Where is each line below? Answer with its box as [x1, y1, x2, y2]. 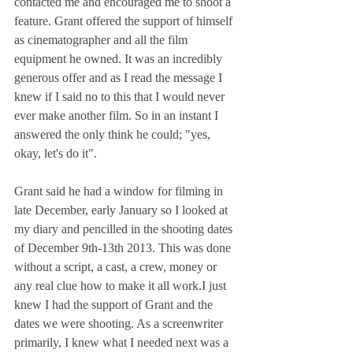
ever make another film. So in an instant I [14, 109, 221, 123]
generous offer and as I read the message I [14, 71, 225, 85]
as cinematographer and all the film [14, 33, 191, 47]
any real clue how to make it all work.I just [14, 279, 229, 293]
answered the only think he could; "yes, [14, 128, 214, 142]
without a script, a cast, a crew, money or [14, 260, 220, 274]
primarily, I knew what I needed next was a [14, 336, 232, 350]
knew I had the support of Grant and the [14, 298, 216, 312]
